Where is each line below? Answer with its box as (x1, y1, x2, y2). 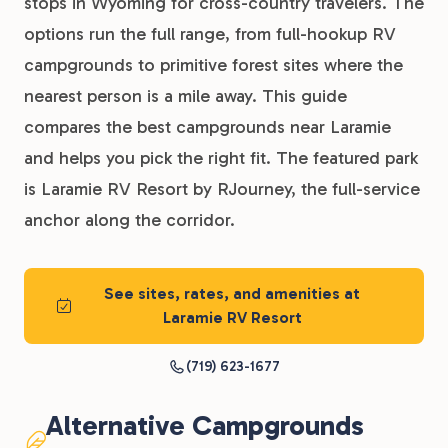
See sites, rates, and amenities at (104, 284, 361, 303)
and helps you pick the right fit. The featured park (24, 147, 418, 169)
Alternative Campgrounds (46, 409, 364, 442)
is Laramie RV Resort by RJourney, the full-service (24, 178, 420, 200)
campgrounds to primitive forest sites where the (24, 54, 403, 76)
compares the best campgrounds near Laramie (24, 116, 391, 138)
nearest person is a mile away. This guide (24, 85, 347, 107)
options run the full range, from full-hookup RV (24, 23, 396, 45)
